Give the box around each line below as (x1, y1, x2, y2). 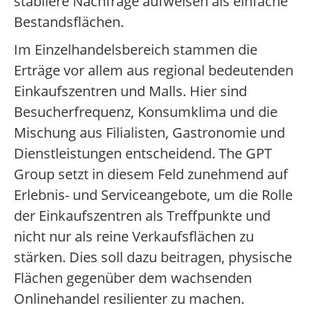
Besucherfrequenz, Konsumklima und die (14, 102, 277, 122)
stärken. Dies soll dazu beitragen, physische (14, 248, 292, 267)
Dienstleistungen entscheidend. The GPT (14, 144, 272, 163)
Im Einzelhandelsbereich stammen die (14, 40, 257, 60)
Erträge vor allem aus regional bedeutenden (14, 61, 293, 80)
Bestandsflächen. (14, 12, 124, 32)
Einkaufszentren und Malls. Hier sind (14, 82, 247, 101)
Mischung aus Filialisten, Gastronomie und (14, 123, 285, 143)
